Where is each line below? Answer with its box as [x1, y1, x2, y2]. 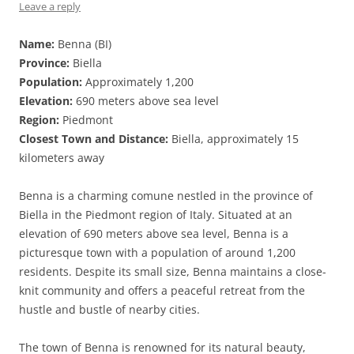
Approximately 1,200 [82, 74, 194, 89]
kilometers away [19, 150, 104, 165]
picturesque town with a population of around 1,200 [19, 245, 296, 260]
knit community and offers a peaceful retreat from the [19, 283, 305, 298]
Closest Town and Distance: [19, 131, 168, 146]
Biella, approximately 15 [168, 131, 299, 146]
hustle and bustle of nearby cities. [19, 302, 200, 317]
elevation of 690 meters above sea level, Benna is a [19, 226, 288, 241]
